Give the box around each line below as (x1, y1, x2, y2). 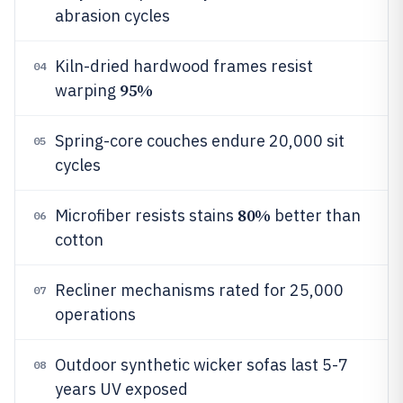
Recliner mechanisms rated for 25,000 (55, 280, 344, 300)
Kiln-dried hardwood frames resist (55, 56, 313, 76)
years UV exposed (55, 379, 188, 399)
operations (55, 304, 136, 325)
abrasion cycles (55, 5, 170, 26)
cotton (55, 229, 103, 250)
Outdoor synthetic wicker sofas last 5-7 (55, 354, 348, 375)
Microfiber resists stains (55, 205, 237, 226)
